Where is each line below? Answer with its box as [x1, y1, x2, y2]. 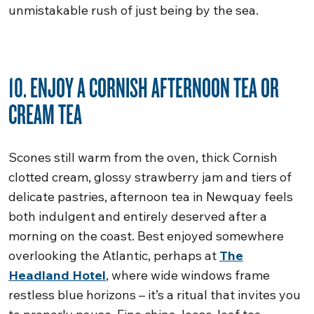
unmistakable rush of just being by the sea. [8, 2, 259, 18]
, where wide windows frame [106, 267, 270, 283]
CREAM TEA [8, 96, 82, 131]
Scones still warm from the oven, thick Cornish [8, 149, 278, 165]
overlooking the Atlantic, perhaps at [8, 247, 219, 264]
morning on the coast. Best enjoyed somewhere [8, 228, 284, 244]
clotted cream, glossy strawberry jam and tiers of [8, 169, 292, 185]
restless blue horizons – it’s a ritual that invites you [8, 287, 301, 303]
